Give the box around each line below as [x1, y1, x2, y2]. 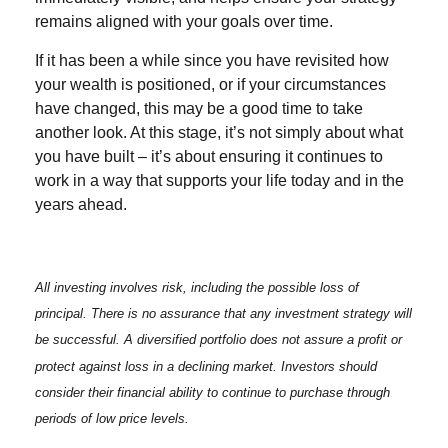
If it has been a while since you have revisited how [35, 52, 389, 69]
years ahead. [35, 196, 127, 213]
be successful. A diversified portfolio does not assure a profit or [35, 332, 402, 348]
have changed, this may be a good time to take [35, 100, 363, 117]
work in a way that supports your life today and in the [35, 172, 404, 189]
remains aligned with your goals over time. [35, 13, 333, 30]
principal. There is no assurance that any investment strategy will [35, 306, 412, 322]
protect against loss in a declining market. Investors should [35, 358, 377, 374]
